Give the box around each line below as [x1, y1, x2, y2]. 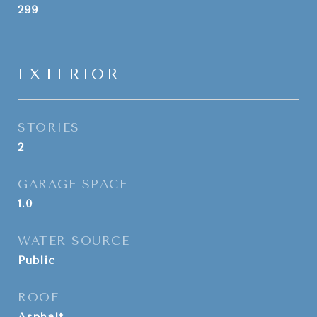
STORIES [18, 120, 80, 134]
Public [18, 253, 55, 267]
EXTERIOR [18, 66, 121, 83]
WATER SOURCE [18, 234, 129, 248]
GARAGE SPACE [18, 177, 127, 191]
